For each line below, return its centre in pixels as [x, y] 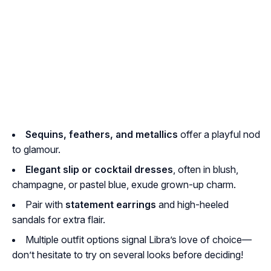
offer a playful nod [219, 135]
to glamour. [36, 150]
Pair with [45, 205]
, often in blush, [206, 170]
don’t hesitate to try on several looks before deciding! [128, 255]
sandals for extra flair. [59, 220]
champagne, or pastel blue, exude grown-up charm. [124, 185]
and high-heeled [192, 205]
